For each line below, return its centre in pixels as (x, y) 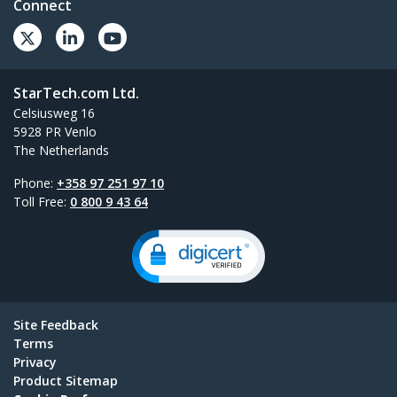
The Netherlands (61, 150)
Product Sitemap (66, 380)
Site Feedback (56, 324)
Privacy (35, 362)
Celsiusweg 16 (54, 113)
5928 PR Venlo (55, 131)
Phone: (35, 183)
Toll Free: (42, 201)
